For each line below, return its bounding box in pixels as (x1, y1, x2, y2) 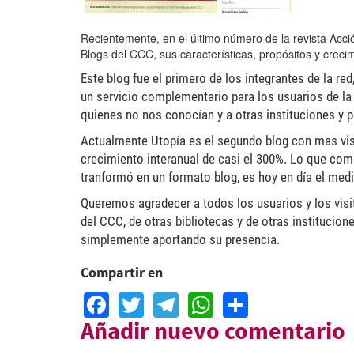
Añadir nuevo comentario (81, 314, 345, 345)
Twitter (144, 282, 218, 318)
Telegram (179, 282, 284, 318)
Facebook (109, 282, 220, 318)
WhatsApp (213, 282, 330, 318)
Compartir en (81, 263, 163, 281)
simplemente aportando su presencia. (81, 232, 280, 247)
